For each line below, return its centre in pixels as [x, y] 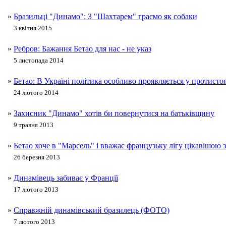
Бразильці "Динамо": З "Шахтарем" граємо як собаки [105, 17]
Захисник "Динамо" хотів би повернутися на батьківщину [114, 114]
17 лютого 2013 [36, 190]
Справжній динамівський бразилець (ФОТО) [92, 210]
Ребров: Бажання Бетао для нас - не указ [82, 49]
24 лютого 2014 [36, 93]
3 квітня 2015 [33, 28]
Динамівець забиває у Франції [66, 178]
